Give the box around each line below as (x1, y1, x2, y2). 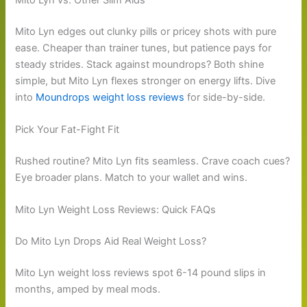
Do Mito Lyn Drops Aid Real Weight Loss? (15, 235, 207, 248)
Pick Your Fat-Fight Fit (15, 123, 120, 136)
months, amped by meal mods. (15, 283, 161, 296)
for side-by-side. (184, 90, 266, 103)
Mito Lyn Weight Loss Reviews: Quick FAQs (15, 204, 217, 217)
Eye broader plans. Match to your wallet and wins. (15, 171, 248, 184)
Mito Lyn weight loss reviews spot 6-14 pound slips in (15, 267, 267, 280)
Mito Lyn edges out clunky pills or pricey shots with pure (15, 25, 277, 38)
